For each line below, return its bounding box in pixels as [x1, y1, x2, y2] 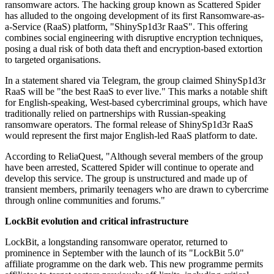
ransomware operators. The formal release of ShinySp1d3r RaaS [5, 119, 253, 130]
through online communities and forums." [5, 195, 165, 206]
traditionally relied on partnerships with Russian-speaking [5, 108, 226, 119]
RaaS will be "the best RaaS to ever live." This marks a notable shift [5, 86, 267, 97]
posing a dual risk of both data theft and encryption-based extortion [5, 43, 262, 54]
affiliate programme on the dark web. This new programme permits [5, 259, 263, 270]
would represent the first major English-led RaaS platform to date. [5, 130, 257, 141]
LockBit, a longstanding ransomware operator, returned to [5, 237, 228, 248]
